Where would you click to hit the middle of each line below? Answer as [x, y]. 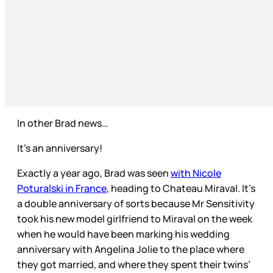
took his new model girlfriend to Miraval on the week [135, 218]
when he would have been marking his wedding [123, 234]
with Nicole [196, 173]
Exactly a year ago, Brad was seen [94, 173]
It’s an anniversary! [60, 148]
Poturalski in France [62, 188]
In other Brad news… [63, 123]
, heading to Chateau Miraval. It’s [181, 188]
